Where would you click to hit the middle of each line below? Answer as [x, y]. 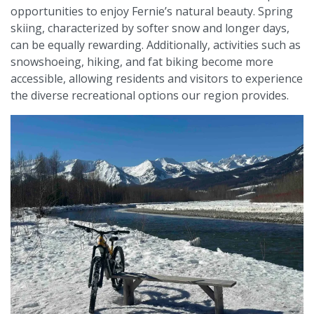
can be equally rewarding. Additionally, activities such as [156, 45]
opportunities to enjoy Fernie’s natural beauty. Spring [152, 12]
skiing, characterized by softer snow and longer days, [150, 28]
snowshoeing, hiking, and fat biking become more [142, 62]
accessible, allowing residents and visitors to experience [157, 79]
